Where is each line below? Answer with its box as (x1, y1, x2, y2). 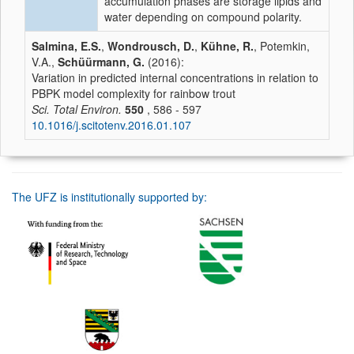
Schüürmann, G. (58, 54, 145, 70)
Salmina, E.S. (32, 38, 101, 54)
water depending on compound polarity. (104, 9, 302, 24)
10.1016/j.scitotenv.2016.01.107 (32, 117, 191, 133)
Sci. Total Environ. (32, 101, 122, 117)
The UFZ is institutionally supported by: (12, 189, 207, 205)
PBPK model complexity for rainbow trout (32, 85, 235, 101)
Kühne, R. (201, 38, 254, 54)
